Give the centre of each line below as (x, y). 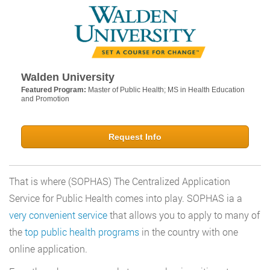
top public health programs (82, 232)
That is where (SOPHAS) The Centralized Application (120, 181)
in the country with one (189, 232)
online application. (48, 249)
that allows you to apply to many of (184, 215)
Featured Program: (55, 90)
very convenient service (58, 215)
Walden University (68, 77)
